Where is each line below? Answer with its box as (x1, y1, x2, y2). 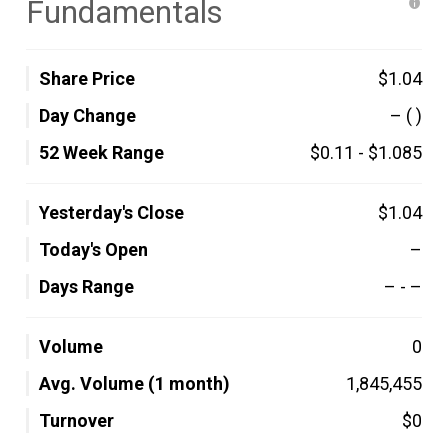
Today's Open (39, 239, 148, 260)
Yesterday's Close (39, 202, 184, 223)
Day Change (39, 105, 136, 126)
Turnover (39, 410, 114, 431)
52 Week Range (39, 142, 164, 163)
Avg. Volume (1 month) (39, 373, 230, 394)
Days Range (39, 276, 134, 297)
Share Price (39, 68, 135, 89)
